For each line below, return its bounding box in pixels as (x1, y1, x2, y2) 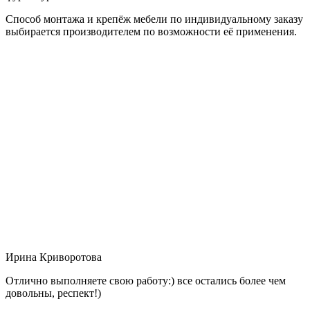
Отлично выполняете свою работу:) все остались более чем (6, 274, 286, 286)
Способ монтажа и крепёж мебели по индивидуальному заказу (6, 12, 303, 25)
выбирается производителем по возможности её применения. (6, 25, 297, 37)
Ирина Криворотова (6, 250, 102, 263)
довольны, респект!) (6, 286, 101, 299)
